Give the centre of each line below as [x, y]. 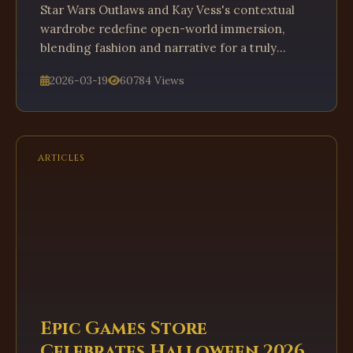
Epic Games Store [124, 329]
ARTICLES [61, 158]
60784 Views [152, 80]
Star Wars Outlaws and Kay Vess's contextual [167, 10]
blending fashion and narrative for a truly [158, 48]
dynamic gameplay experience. [130, 67]
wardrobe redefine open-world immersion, [162, 29]
